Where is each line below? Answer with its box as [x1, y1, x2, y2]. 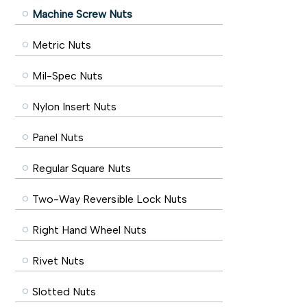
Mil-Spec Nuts [32, 69, 103, 82]
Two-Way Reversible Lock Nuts [32, 193, 187, 206]
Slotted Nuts [32, 285, 96, 298]
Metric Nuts [32, 38, 91, 51]
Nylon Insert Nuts [32, 100, 116, 113]
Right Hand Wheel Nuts [32, 223, 147, 236]
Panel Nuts [32, 131, 84, 144]
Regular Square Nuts [32, 162, 131, 175]
